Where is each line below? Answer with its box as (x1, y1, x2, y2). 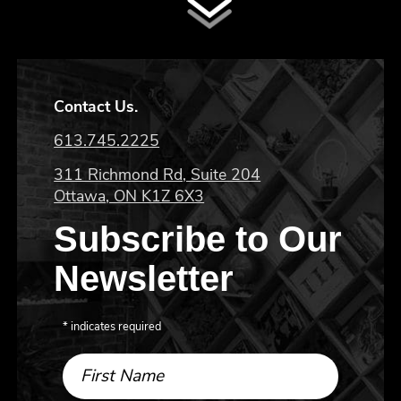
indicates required (68, 319, 162, 336)
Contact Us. (54, 96, 139, 118)
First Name (81, 364, 165, 388)
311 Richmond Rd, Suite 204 (54, 164, 261, 186)
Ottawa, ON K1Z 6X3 (54, 185, 205, 208)
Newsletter (54, 259, 235, 299)
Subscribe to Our (54, 219, 343, 260)
